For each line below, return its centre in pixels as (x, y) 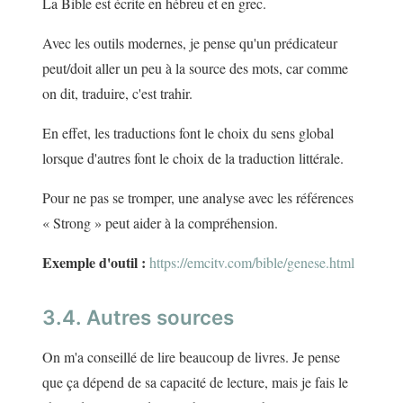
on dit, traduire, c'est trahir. (117, 94)
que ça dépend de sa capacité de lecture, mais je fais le (195, 382)
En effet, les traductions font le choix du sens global (188, 133)
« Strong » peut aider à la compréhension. (160, 223)
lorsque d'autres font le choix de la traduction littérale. (193, 158)
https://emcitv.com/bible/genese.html (252, 263)
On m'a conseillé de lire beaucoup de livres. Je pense (191, 357)
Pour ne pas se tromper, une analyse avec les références (198, 198)
